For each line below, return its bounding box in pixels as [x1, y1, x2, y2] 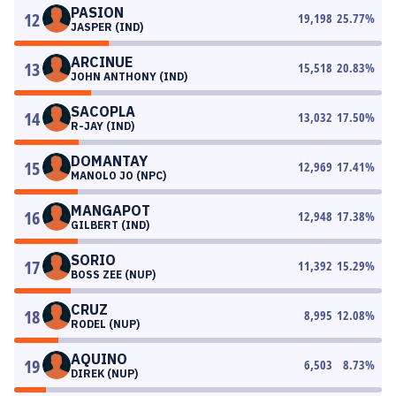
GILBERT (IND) [71, 218, 149, 232]
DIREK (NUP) [71, 367, 138, 380]
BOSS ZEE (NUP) [71, 268, 156, 281]
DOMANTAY [71, 152, 148, 170]
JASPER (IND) [71, 20, 143, 34]
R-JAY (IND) [71, 119, 134, 133]
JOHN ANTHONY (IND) [71, 70, 187, 83]
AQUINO [71, 350, 127, 368]
